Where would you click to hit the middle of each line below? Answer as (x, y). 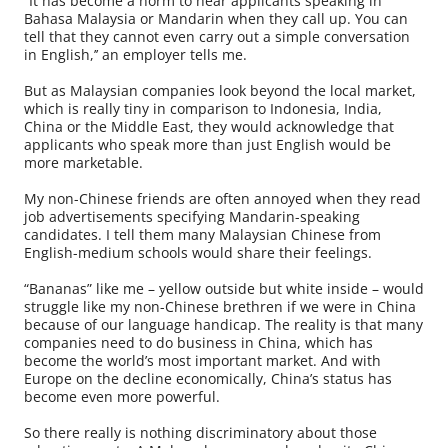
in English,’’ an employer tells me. (135, 55)
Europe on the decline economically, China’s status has (208, 379)
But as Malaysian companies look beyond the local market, (220, 91)
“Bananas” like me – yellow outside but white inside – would (224, 289)
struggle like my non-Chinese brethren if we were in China (220, 307)
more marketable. (83, 163)
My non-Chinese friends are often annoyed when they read (222, 199)
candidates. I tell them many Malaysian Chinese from (202, 235)
